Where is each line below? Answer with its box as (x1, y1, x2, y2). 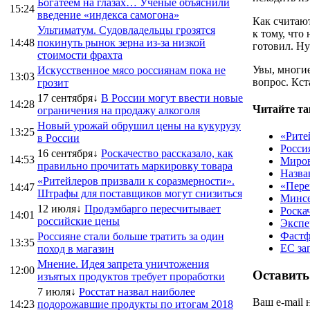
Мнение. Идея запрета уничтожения (37, 257, 209, 270)
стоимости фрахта (37, 48, 122, 61)
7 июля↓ (37, 285, 76, 298)
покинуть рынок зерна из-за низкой (37, 36, 206, 48)
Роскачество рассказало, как (101, 147, 233, 159)
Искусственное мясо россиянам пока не (37, 64, 226, 76)
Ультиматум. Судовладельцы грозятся (37, 24, 215, 36)
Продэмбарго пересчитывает (84, 202, 221, 215)
